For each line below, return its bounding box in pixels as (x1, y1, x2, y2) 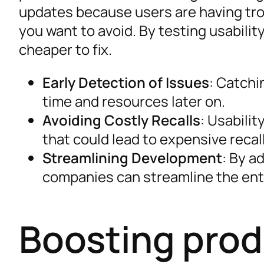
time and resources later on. (42, 91, 225, 111)
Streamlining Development (42, 147, 222, 167)
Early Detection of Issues (42, 72, 209, 92)
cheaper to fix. (19, 39, 112, 59)
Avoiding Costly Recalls (42, 110, 200, 130)
